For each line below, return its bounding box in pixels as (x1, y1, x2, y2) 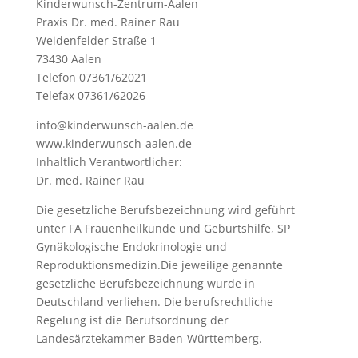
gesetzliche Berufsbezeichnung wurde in (35, 276, 255, 292)
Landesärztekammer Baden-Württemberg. (35, 331, 262, 347)
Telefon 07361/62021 (35, 70, 147, 86)
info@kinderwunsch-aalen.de (35, 117, 193, 133)
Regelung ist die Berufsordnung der (35, 312, 229, 328)
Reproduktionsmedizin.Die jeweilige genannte (35, 257, 283, 273)
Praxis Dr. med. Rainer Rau (35, 14, 180, 30)
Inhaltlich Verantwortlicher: (35, 154, 182, 170)
